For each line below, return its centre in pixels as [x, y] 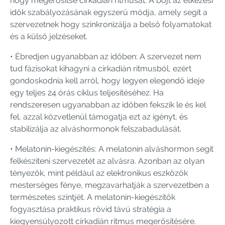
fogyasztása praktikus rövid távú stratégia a [91, 209]
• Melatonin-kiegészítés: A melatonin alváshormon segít [112, 149]
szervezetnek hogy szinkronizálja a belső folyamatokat [111, 24]
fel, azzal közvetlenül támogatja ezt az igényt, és [99, 117]
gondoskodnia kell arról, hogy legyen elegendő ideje [107, 80]
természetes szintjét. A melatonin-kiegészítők [93, 197]
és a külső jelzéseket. [49, 36]
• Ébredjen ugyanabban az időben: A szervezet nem [106, 56]
